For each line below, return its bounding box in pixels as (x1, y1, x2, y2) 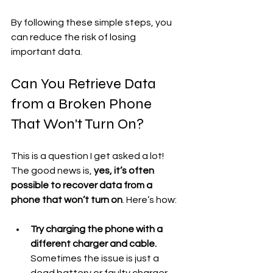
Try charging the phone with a (30, 224, 165, 235)
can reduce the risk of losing (11, 32, 138, 43)
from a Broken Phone (11, 95, 155, 113)
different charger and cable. (30, 239, 157, 249)
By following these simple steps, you (11, 18, 174, 28)
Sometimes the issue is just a (30, 253, 161, 264)
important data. (11, 47, 82, 57)
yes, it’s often (94, 166, 156, 176)
